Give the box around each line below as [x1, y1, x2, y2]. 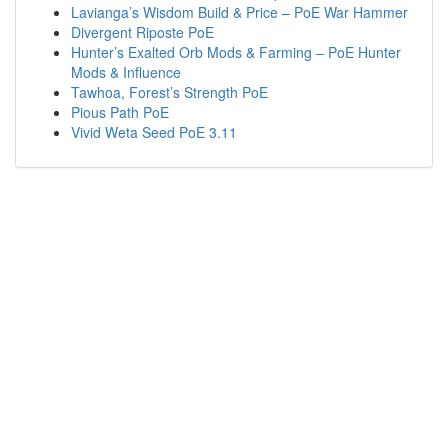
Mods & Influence [71, 62, 181, 83]
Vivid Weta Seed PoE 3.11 [71, 122, 237, 143]
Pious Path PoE [71, 102, 169, 123]
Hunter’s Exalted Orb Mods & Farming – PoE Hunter [71, 42, 401, 63]
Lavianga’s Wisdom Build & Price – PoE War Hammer [71, 2, 408, 23]
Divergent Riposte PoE [71, 22, 214, 43]
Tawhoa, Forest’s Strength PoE [71, 82, 268, 103]
